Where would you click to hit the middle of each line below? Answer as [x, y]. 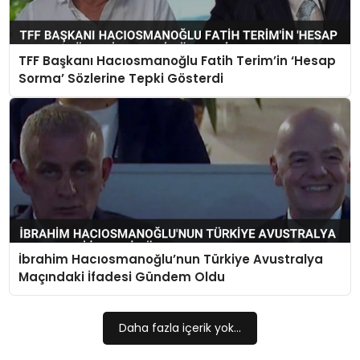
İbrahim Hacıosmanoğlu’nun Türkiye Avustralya [170, 260]
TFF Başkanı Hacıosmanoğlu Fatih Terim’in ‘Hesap [177, 61]
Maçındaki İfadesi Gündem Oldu [121, 277]
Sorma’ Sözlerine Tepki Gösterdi [121, 79]
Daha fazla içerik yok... [180, 327]
